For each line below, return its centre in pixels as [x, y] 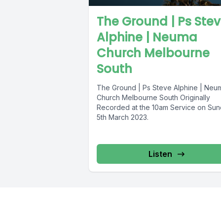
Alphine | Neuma [147, 37]
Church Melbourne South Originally [153, 98]
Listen [160, 154]
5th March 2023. [124, 117]
